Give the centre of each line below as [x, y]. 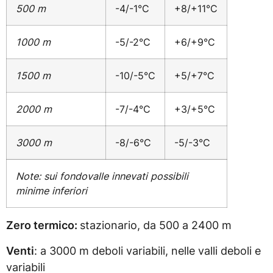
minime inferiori [53, 191]
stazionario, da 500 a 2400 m [156, 225]
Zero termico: [43, 225]
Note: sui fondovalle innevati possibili [102, 176]
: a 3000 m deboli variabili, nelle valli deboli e [147, 250]
